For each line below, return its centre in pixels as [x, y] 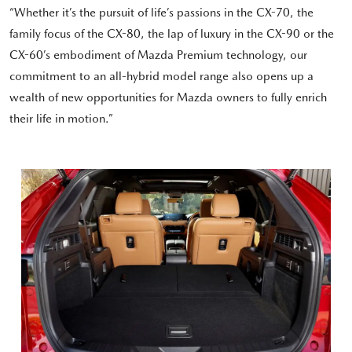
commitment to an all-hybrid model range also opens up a [161, 77]
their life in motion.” [63, 119]
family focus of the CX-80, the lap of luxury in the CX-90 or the [172, 34]
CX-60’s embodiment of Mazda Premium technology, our [158, 55]
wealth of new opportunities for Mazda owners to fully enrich [168, 98]
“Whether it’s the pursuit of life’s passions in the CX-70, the [161, 13]
